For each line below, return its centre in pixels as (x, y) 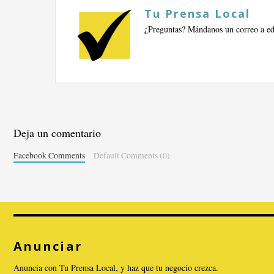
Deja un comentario (57, 133)
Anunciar (48, 246)
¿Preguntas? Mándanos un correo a (206, 29)
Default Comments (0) (131, 156)
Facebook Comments (49, 156)
